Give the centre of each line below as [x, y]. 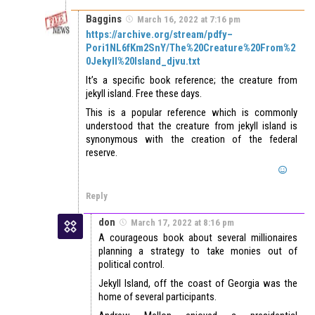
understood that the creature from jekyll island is [192, 126]
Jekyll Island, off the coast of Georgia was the [198, 283]
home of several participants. [157, 296]
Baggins [104, 19]
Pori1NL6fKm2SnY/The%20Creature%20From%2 [191, 47]
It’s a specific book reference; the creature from [192, 80]
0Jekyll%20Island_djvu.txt [143, 61]
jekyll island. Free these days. [144, 93]
